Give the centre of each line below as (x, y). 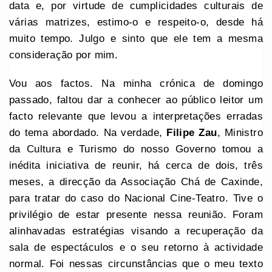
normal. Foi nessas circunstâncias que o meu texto (136, 263)
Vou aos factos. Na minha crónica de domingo (136, 83)
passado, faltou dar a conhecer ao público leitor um (136, 100)
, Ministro (240, 132)
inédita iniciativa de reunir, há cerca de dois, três (136, 165)
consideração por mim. (65, 55)
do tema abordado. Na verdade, (88, 132)
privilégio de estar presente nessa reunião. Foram (136, 214)
